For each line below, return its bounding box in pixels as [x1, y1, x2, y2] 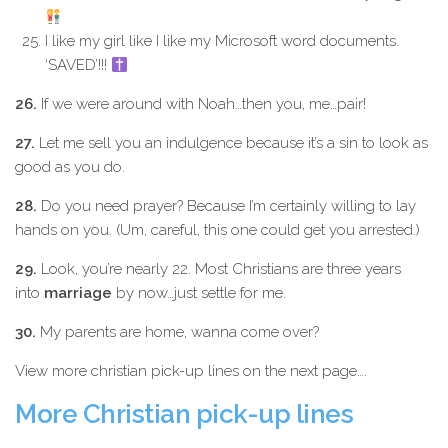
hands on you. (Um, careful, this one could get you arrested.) [15, 221, 420, 239]
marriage [44, 284, 112, 302]
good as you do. [15, 158, 125, 176]
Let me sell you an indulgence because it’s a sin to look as [35, 134, 428, 152]
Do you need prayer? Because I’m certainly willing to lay [37, 197, 416, 215]
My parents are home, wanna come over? [36, 323, 319, 341]
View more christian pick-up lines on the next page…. [15, 362, 367, 380]
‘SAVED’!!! [45, 56, 111, 74]
